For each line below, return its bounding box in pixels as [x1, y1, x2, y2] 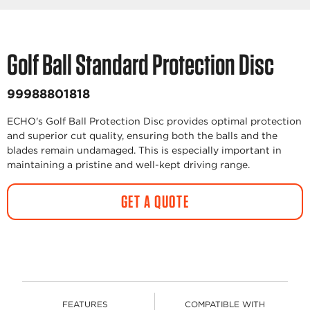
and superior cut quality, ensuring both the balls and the [7, 130, 277, 141]
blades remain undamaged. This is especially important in [7, 145, 282, 156]
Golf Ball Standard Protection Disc [7, 47, 274, 82]
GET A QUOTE [120, 191, 190, 212]
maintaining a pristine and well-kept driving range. [7, 159, 250, 170]
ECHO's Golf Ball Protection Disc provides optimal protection [7, 116, 302, 127]
